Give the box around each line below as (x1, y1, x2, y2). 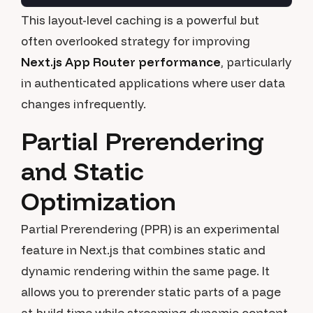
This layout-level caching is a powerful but (21, 13, 259, 27)
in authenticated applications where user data (21, 75, 285, 90)
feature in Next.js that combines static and (21, 242, 265, 257)
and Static (21, 155, 143, 187)
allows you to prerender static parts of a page (21, 284, 281, 299)
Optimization (21, 185, 176, 217)
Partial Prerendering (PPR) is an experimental (21, 221, 279, 236)
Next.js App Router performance (21, 54, 221, 69)
